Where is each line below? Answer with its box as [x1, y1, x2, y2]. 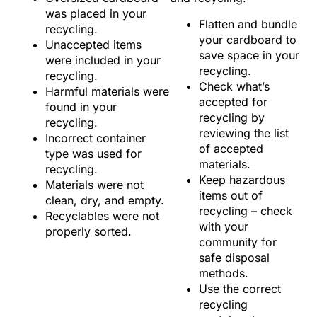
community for [199, 234, 277, 249]
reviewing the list [199, 125, 289, 140]
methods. [199, 265, 249, 280]
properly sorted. [45, 224, 132, 239]
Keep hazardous [199, 172, 286, 187]
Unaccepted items [45, 38, 142, 52]
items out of [199, 188, 263, 202]
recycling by [199, 110, 265, 125]
